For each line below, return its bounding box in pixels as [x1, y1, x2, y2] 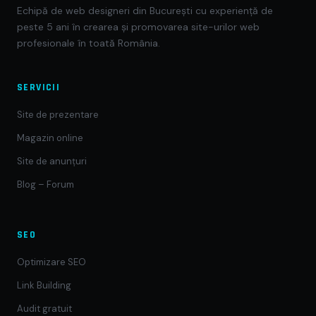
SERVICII [17, 81, 61, 94]
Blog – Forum [17, 178, 74, 190]
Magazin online [17, 132, 83, 144]
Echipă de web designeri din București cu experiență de [17, 4, 273, 17]
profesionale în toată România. [17, 37, 160, 49]
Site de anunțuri [17, 155, 87, 167]
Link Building [17, 279, 71, 291]
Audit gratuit [17, 303, 72, 315]
